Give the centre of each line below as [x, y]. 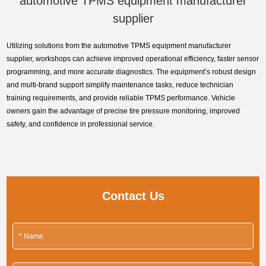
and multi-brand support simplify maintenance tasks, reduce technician [120, 85]
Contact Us [133, 196]
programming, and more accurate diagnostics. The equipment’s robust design [132, 72]
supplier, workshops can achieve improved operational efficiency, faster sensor [133, 59]
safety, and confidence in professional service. [81, 124]
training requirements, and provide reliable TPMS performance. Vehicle [121, 98]
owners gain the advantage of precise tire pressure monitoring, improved [123, 111]
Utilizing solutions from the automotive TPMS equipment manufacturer [119, 46]
